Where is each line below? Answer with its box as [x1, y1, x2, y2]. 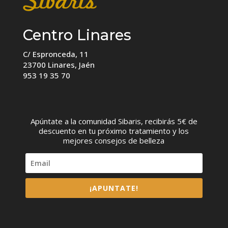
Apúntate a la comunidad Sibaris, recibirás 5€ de [30, 116, 197, 126]
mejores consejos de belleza [63, 135, 165, 146]
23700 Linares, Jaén [22, 59, 95, 70]
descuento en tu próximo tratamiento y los [39, 125, 189, 136]
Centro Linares [22, 25, 131, 44]
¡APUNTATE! [89, 183, 138, 193]
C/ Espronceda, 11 [22, 48, 89, 59]
